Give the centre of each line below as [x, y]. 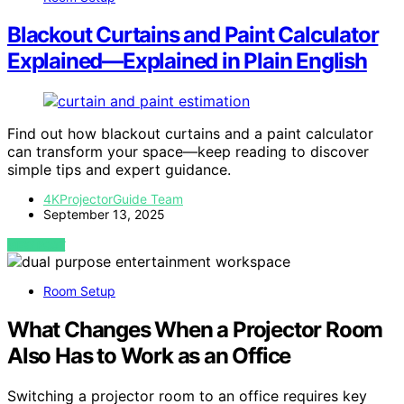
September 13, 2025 [104, 215]
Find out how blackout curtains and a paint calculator [190, 134]
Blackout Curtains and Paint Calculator [193, 35]
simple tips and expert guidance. [119, 170]
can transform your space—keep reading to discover [188, 152]
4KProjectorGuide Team [113, 199]
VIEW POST [37, 245]
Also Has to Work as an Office [149, 356]
